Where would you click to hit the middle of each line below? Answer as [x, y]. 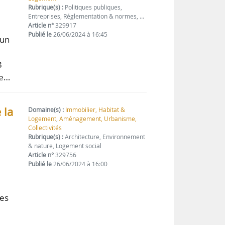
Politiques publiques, [93, 7]
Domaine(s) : [46, 110]
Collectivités [45, 128]
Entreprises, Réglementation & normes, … [86, 16]
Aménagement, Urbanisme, [98, 119]
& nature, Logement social [65, 146]
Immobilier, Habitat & [95, 110]
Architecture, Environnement [104, 137]
